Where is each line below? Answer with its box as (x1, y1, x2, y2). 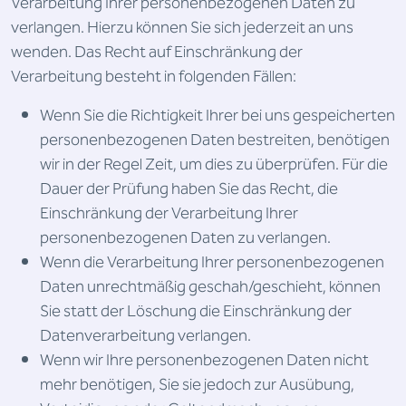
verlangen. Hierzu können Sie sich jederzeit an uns (11, 14, 353, 41)
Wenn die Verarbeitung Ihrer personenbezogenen (40, 249, 384, 275)
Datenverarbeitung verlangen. (40, 323, 251, 349)
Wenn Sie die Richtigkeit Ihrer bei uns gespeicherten (40, 102, 395, 129)
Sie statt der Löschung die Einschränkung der (40, 298, 352, 324)
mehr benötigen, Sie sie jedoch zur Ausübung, (40, 372, 354, 398)
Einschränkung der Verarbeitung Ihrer (40, 200, 298, 227)
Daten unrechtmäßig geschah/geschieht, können (40, 274, 381, 300)
